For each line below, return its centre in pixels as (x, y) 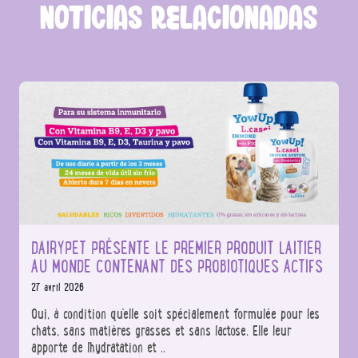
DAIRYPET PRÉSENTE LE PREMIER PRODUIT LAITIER (177, 247)
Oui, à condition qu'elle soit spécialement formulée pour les (176, 313)
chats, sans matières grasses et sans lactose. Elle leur (162, 330)
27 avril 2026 (58, 287)
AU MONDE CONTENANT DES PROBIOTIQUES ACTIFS (177, 266)
